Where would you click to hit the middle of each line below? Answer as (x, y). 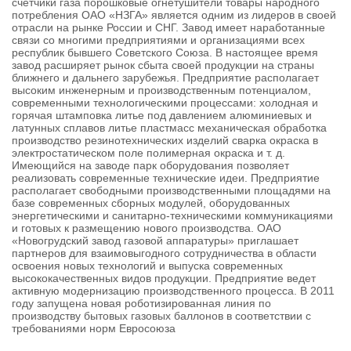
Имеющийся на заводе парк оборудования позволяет (150, 165)
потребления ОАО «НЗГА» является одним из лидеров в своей (174, 15)
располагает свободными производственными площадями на (171, 190)
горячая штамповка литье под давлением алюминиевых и (162, 115)
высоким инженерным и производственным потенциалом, (161, 90)
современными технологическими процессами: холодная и (165, 103)
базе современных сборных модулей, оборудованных (151, 203)
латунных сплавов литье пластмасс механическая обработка (169, 128)
